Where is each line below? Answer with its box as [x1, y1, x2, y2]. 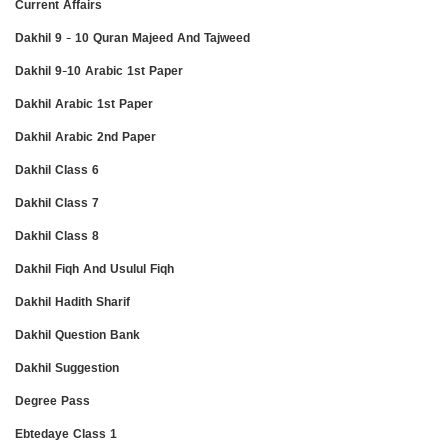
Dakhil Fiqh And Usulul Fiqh [15, 258, 174, 278]
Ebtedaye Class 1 [15, 423, 117, 443]
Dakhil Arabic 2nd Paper [15, 126, 156, 146]
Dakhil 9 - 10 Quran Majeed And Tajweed [15, 27, 250, 47]
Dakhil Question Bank [15, 324, 140, 344]
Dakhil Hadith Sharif [15, 291, 130, 311]
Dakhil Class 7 [15, 192, 99, 212]
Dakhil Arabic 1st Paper [15, 93, 153, 113]
